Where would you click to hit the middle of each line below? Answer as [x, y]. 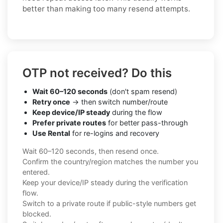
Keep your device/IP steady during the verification [105, 182]
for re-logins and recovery [115, 133]
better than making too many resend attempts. [106, 8]
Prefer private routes [69, 122]
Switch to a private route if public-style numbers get [109, 203]
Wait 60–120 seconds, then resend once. [91, 151]
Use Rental [51, 133]
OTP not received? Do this [97, 73]
